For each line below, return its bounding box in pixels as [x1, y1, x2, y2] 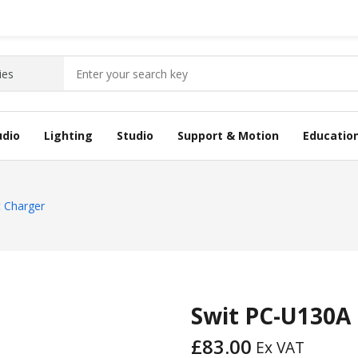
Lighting [44, 128, 93, 143]
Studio [117, 128, 153, 143]
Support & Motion [177, 128, 279, 143]
